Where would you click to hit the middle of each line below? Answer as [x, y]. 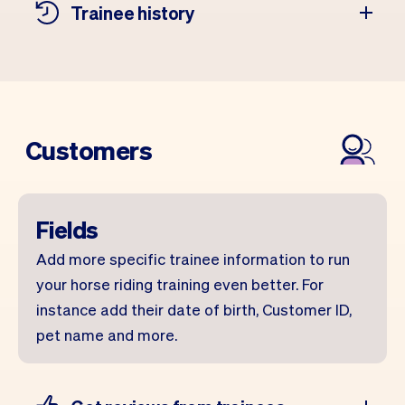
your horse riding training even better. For [180, 284]
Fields [67, 229]
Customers [89, 150]
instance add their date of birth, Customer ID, [194, 309]
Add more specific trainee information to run [193, 259]
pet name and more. [107, 334]
